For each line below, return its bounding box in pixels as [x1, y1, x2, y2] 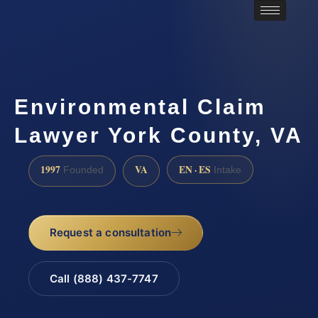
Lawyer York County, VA [14, 124, 303, 148]
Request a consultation [49, 226, 172, 239]
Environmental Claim [14, 95, 266, 119]
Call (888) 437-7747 [49, 271, 158, 285]
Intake [211, 164, 241, 175]
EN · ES [179, 162, 211, 177]
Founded [60, 164, 104, 175]
